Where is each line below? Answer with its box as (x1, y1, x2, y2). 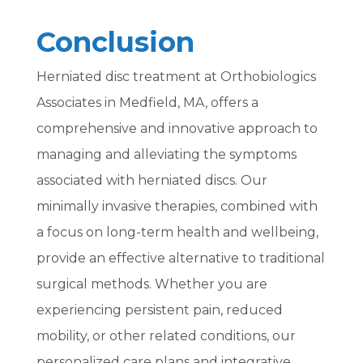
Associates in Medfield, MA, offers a (36, 94, 258, 110)
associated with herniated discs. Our (36, 172, 267, 188)
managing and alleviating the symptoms (36, 146, 297, 162)
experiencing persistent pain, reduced (36, 301, 283, 318)
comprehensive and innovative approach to (36, 120, 318, 136)
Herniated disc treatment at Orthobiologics (36, 68, 316, 84)
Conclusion (36, 24, 194, 59)
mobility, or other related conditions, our (36, 327, 296, 344)
